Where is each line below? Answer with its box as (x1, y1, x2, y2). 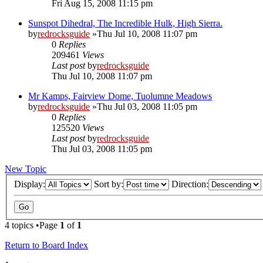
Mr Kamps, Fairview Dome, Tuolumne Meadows (28, 91, 212, 102)
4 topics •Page (5, 220, 60, 230)
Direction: (171, 178, 208, 189)
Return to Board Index (5, 240, 88, 250)
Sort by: (94, 178, 123, 189)
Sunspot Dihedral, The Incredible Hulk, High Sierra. (28, 18, 222, 29)
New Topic (5, 164, 46, 174)
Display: (14, 178, 45, 189)
